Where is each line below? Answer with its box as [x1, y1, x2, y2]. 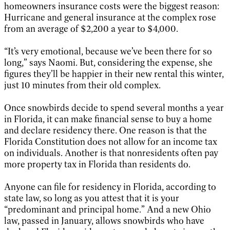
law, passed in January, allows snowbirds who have [4, 215, 204, 226]
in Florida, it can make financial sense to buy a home [4, 113, 212, 125]
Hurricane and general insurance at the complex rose [4, 11, 216, 23]
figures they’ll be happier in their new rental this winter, [4, 68, 224, 80]
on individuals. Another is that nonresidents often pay [4, 147, 218, 159]
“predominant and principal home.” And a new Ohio [4, 203, 211, 215]
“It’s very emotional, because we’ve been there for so [4, 45, 212, 57]
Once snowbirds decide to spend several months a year [4, 102, 224, 113]
